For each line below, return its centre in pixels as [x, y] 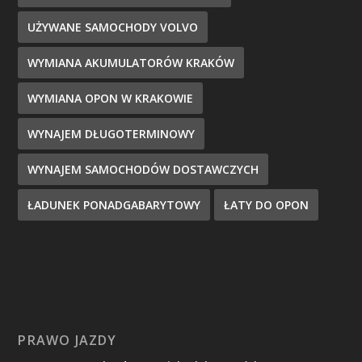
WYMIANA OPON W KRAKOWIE [111, 98]
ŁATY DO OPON [267, 204]
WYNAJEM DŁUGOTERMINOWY [112, 133]
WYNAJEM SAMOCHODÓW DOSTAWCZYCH [143, 169]
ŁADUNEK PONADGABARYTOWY [114, 204]
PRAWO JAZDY [67, 340]
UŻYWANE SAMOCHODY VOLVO [113, 27]
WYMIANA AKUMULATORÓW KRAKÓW [131, 62]
